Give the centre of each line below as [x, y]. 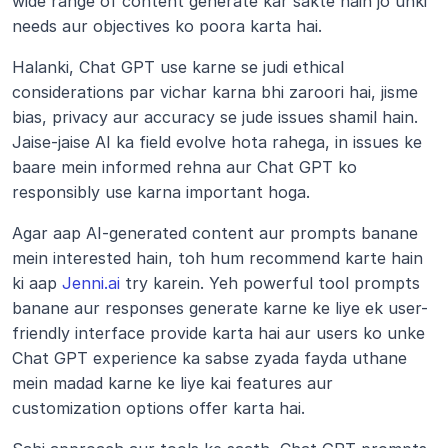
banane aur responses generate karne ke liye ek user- [220, 308]
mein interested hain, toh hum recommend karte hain [217, 258]
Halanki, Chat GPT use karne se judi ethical [178, 67]
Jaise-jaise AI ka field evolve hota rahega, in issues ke [217, 142]
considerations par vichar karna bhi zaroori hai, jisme [215, 92]
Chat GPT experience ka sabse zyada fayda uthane [209, 358]
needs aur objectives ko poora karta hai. [167, 26]
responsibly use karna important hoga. [161, 192]
